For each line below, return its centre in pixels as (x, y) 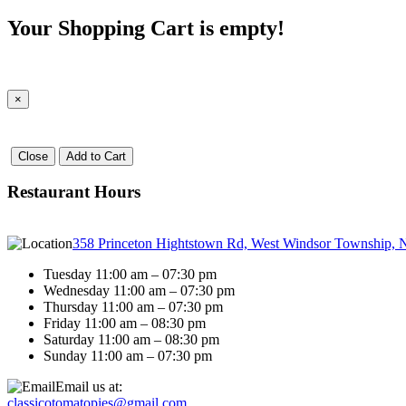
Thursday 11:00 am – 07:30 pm (133, 307)
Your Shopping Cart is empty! (146, 29)
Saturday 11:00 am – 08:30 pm (131, 340)
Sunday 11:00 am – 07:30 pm (128, 356)
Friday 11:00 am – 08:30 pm (125, 324)
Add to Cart (96, 156)
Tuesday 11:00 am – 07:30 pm (130, 275)
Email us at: (89, 387)
